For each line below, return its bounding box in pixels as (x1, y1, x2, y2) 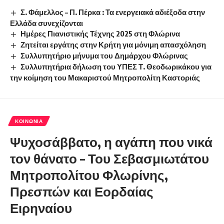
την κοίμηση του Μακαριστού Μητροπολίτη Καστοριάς (10, 72, 200, 82)
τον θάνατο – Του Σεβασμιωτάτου (10, 149, 209, 166)
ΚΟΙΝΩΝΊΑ (15, 117, 43, 124)
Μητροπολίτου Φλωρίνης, (10, 166, 168, 183)
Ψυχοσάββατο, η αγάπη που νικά (10, 133, 212, 150)
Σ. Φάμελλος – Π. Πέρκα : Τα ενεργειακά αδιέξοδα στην (20, 7, 205, 17)
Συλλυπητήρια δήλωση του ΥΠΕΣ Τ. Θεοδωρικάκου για (20, 61, 212, 71)
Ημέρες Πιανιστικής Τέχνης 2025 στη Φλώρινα (20, 29, 180, 38)
